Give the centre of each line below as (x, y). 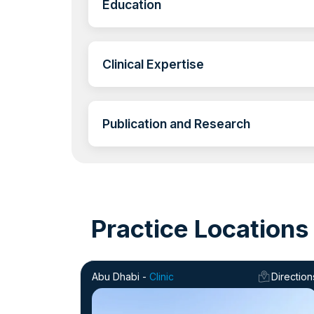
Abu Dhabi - (121, 277)
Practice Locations (200, 228)
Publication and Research (176, 124)
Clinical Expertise (153, 64)
